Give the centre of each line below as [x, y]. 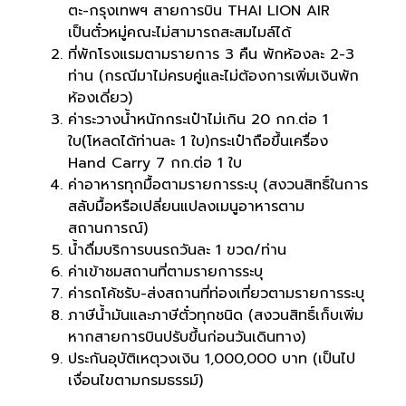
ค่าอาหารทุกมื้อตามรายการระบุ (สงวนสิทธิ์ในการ [218, 185]
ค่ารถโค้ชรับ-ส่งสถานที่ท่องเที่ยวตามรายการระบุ [216, 294]
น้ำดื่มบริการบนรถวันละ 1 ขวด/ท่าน [177, 251]
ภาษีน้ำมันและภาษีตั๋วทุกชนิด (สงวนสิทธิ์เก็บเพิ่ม [216, 316]
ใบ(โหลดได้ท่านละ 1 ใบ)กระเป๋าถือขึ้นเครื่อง [198, 142]
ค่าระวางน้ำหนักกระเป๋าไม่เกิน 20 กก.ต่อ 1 [198, 120]
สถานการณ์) [108, 229]
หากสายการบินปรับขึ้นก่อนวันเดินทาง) [187, 338]
